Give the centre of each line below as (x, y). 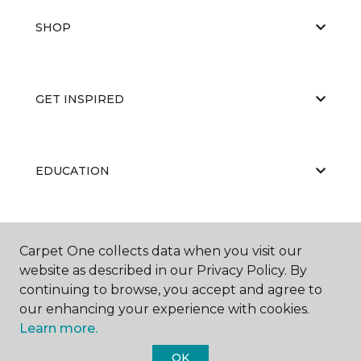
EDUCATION (73, 170)
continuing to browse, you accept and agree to (171, 290)
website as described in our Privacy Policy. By (163, 270)
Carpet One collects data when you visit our (161, 251)
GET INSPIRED (80, 99)
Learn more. (58, 328)
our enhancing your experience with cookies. (164, 309)
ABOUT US (67, 242)
